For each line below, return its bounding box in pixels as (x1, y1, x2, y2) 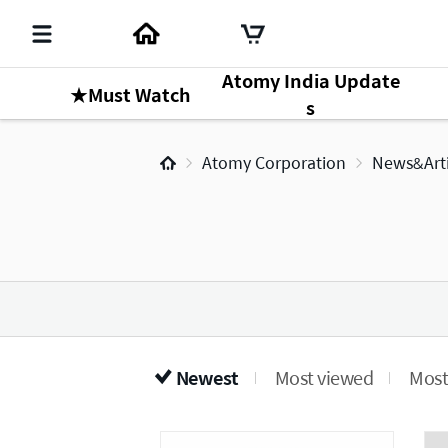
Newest (175, 364, 239, 391)
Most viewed (274, 364, 373, 391)
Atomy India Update (221, 67, 400, 94)
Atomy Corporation (202, 150, 346, 175)
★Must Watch (69, 80, 191, 108)
